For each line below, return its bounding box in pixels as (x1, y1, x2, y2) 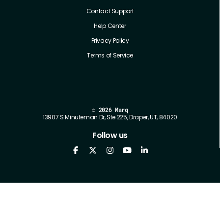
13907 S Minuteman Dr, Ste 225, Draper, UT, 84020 (43, 112, 177, 121)
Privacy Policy (91, 36, 129, 45)
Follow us (92, 129, 128, 141)
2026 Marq (95, 105, 128, 113)
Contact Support (86, 6, 134, 15)
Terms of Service (86, 51, 134, 59)
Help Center (94, 21, 126, 30)
